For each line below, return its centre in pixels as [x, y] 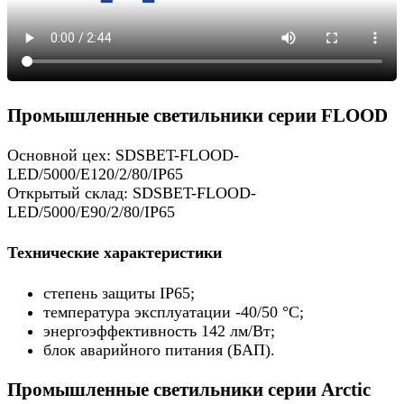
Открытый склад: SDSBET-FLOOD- [132, 193]
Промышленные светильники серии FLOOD [197, 115]
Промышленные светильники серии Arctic [189, 389]
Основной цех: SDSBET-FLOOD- [123, 155]
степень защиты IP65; [119, 293]
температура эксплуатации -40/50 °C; [174, 312]
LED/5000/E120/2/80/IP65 [95, 174]
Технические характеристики [115, 252]
